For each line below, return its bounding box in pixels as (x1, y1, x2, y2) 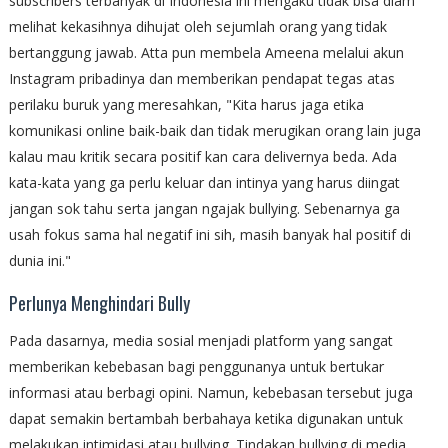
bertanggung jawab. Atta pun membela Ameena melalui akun (8, 43, 404, 63)
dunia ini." (8, 251, 71, 271)
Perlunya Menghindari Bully (8, 290, 190, 317)
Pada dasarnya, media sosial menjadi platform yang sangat (8, 331, 393, 351)
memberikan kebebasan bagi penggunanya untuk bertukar (8, 357, 384, 377)
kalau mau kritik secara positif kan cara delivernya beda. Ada (8, 147, 397, 167)
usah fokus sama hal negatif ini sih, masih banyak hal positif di (8, 225, 411, 245)
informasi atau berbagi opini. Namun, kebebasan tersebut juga (8, 383, 413, 403)
